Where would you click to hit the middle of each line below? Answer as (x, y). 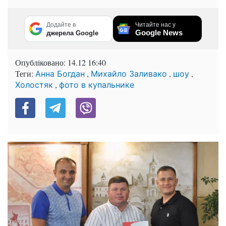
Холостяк (34, 85)
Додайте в (61, 25)
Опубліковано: (41, 63)
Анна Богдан (60, 74)
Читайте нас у (155, 25)
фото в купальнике (97, 85)
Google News (159, 33)
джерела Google (72, 33)
